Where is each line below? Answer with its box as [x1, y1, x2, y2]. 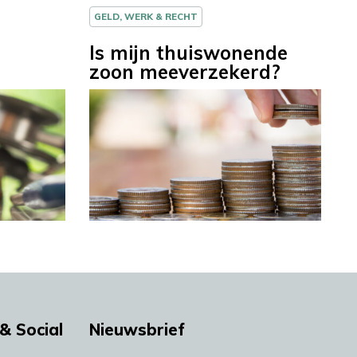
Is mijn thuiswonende [89, 41, 288, 65]
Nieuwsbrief [89, 319, 185, 339]
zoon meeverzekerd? [89, 60, 280, 84]
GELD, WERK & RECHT [94, 10, 198, 23]
